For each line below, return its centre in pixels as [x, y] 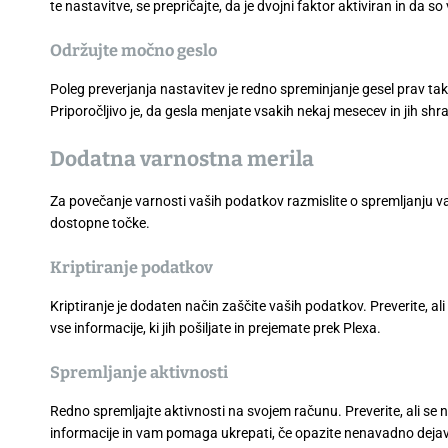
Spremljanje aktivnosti [139, 372]
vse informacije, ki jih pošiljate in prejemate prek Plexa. [215, 327]
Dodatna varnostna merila [182, 158]
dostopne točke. [100, 222]
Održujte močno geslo [133, 50]
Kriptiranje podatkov [131, 267]
